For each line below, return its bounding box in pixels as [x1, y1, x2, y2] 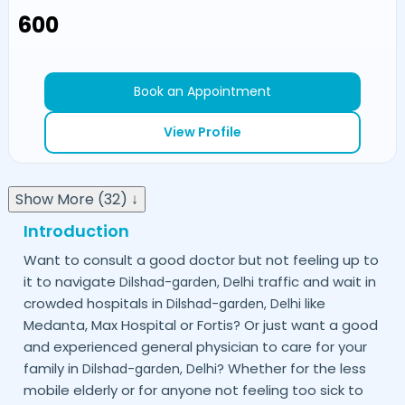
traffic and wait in [253, 271, 376, 291]
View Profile [164, 123, 241, 142]
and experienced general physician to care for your [23, 336, 367, 356]
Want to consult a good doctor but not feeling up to [23, 250, 379, 269]
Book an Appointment [134, 82, 271, 101]
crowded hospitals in [23, 293, 166, 313]
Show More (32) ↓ [14, 189, 138, 211]
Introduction [23, 219, 129, 242]
